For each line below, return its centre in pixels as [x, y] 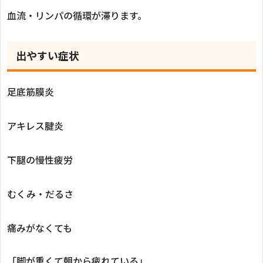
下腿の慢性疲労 [40, 159]
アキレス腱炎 [35, 125]
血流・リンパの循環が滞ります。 [77, 15]
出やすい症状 [48, 55]
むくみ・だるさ [40, 193]
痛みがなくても [40, 227]
